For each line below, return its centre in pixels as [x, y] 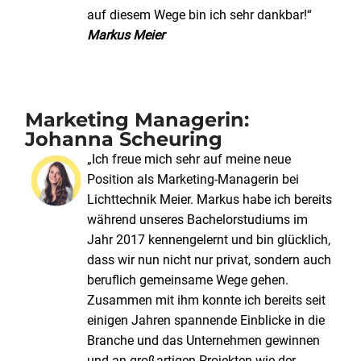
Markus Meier [126, 35]
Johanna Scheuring [123, 139]
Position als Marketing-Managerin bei [193, 180]
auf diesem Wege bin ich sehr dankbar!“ [200, 15]
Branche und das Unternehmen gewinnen [204, 341]
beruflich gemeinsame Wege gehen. [188, 280]
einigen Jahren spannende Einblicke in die [206, 321]
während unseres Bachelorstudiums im [198, 220]
